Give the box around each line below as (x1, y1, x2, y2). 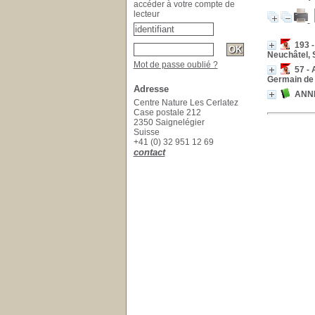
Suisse (133, 127, 162, 137)
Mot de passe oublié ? (133, 60, 218, 70)
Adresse (133, 84, 169, 94)
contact (133, 147, 165, 157)
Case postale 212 (133, 108, 201, 117)
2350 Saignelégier (133, 117, 205, 127)
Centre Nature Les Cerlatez (133, 98, 238, 108)
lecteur (133, 9, 160, 19)
